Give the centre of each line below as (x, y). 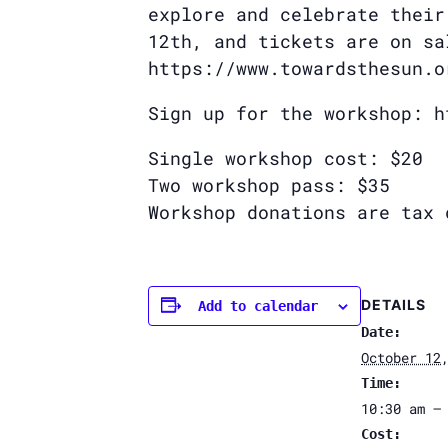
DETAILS (393, 305)
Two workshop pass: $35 (269, 184)
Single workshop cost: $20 (285, 157)
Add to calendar (258, 305)
